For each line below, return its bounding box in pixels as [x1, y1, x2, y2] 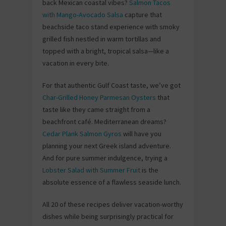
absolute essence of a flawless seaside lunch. [42, 178, 181, 187]
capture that [123, 10, 162, 19]
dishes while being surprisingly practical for [42, 212, 174, 221]
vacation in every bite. [42, 59, 109, 68]
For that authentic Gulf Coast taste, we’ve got [42, 81, 181, 90]
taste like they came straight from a [42, 105, 150, 114]
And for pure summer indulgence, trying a [42, 153, 167, 162]
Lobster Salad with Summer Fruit [42, 165, 140, 175]
